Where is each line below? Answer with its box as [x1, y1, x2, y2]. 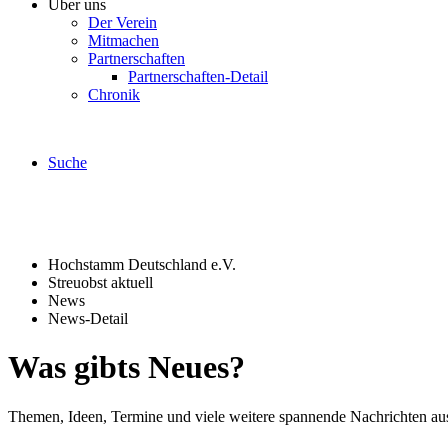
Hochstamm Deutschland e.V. [48, 256, 236, 273]
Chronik [88, 86, 140, 103]
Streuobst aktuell [48, 274, 153, 291]
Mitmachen [88, 32, 159, 49]
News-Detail [48, 310, 128, 327]
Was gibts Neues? [8, 349, 245, 386]
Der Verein [88, 14, 157, 31]
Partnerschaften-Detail [128, 68, 268, 85]
